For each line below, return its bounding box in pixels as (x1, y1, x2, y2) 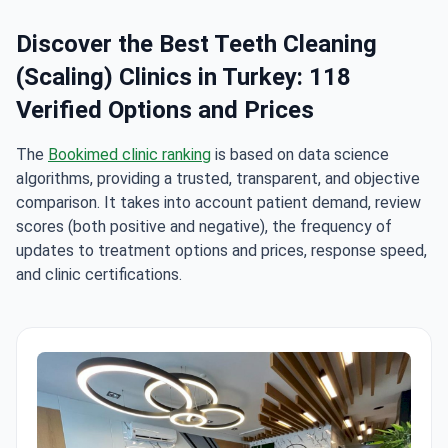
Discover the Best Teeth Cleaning (16, 30, 377, 59)
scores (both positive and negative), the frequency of (16, 217, 392, 237)
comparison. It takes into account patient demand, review (16, 193, 421, 213)
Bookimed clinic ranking (48, 145, 211, 165)
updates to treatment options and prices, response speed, (16, 241, 427, 261)
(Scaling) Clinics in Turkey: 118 (16, 63, 351, 92)
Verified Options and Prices (16, 96, 314, 125)
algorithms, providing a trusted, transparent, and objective (16, 169, 420, 189)
